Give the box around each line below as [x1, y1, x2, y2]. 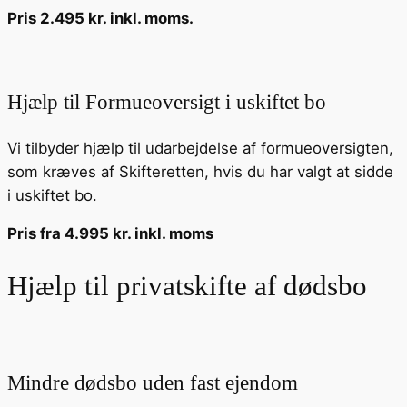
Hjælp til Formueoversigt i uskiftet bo [7, 90, 326, 114]
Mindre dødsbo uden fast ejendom [7, 370, 298, 394]
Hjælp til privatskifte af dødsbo [7, 270, 367, 303]
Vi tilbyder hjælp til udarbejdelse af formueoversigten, [7, 138, 393, 157]
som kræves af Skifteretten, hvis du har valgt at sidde [7, 162, 393, 181]
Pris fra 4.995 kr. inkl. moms [7, 224, 213, 243]
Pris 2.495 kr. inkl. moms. [7, 9, 194, 28]
